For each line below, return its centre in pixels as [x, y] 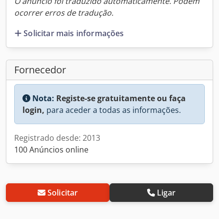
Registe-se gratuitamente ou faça [121, 98]
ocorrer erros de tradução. [64, 13]
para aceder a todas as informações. [113, 110]
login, [33, 110]
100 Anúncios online [51, 149]
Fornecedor [40, 69]
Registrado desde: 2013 [57, 138]
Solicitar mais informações [74, 33]
